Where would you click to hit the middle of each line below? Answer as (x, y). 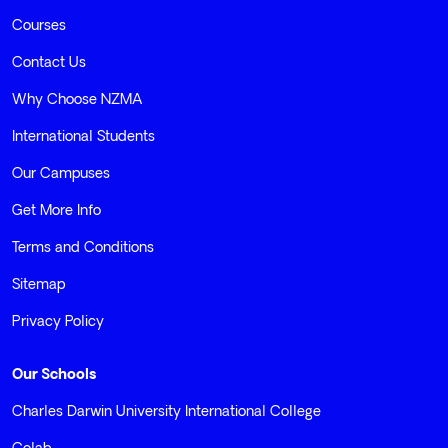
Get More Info (56, 212)
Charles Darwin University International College (166, 413)
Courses (39, 27)
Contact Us (49, 64)
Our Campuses (61, 175)
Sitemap (38, 286)
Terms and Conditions (83, 249)
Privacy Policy (58, 323)
